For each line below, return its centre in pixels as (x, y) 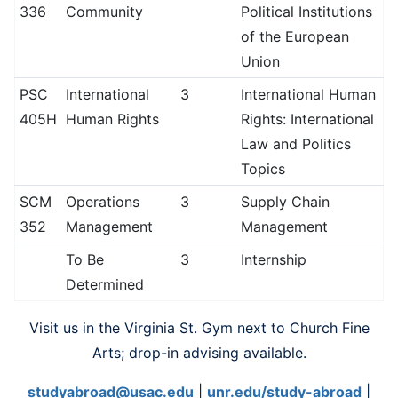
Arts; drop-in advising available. (199, 353)
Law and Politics (295, 144)
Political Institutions (306, 12)
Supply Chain (285, 202)
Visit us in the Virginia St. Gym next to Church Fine (199, 328)
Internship (273, 259)
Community (104, 12)
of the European (295, 36)
